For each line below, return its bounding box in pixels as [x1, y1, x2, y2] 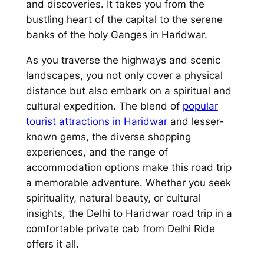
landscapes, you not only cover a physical [25, 69, 223, 81]
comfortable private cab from [25, 222, 167, 235]
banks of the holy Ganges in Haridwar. [25, 28, 207, 41]
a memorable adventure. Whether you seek [25, 176, 231, 189]
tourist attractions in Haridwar [25, 115, 167, 127]
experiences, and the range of [25, 146, 168, 158]
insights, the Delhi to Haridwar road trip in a [25, 207, 232, 219]
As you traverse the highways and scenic [25, 54, 220, 66]
